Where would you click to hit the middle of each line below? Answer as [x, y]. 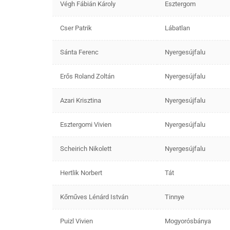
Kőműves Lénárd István [94, 197]
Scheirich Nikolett [86, 148]
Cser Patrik [76, 28]
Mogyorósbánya [188, 221]
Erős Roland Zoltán [87, 76]
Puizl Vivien [76, 221]
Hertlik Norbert [81, 172]
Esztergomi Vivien [86, 124]
